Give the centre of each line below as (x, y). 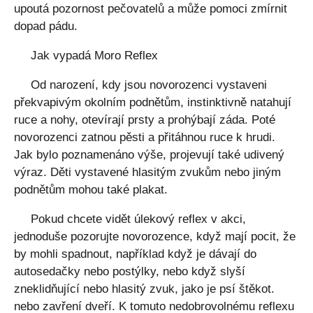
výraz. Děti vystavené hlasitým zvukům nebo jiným (147, 172)
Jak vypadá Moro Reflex (94, 56)
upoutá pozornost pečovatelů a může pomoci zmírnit (151, 9)
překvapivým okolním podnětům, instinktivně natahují (153, 102)
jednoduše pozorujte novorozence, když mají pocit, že (155, 236)
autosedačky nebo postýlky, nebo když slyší (130, 271)
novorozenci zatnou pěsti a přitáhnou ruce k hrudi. (145, 137)
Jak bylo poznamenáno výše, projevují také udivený (149, 155)
